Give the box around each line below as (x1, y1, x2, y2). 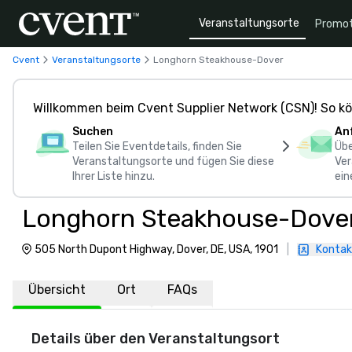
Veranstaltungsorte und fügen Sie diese (72, 155, 274, 168)
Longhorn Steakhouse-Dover (153, 53, 284, 65)
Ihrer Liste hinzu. (72, 170, 155, 183)
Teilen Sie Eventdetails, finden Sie (72, 140, 242, 153)
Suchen (72, 125, 113, 138)
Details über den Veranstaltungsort (31, 330, 280, 347)
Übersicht (28, 282, 86, 297)
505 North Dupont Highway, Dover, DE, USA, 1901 (35, 243, 278, 256)
